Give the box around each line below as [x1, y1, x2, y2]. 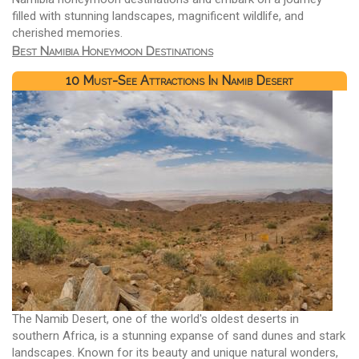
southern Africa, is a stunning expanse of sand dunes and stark [12, 329, 345, 344]
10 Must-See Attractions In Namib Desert [66, 73, 293, 89]
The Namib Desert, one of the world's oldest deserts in [12, 312, 299, 327]
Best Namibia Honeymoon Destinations [12, 43, 213, 58]
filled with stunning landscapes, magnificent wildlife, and [12, 8, 304, 23]
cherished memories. [12, 25, 123, 40]
